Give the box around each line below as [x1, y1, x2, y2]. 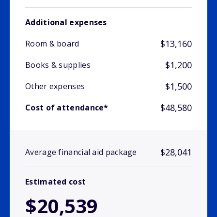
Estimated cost [25, 176, 86, 187]
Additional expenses [25, 17, 107, 28]
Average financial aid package [25, 147, 137, 158]
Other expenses [25, 81, 85, 92]
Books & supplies [25, 60, 91, 71]
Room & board [25, 38, 79, 49]
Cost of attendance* [25, 102, 108, 113]
